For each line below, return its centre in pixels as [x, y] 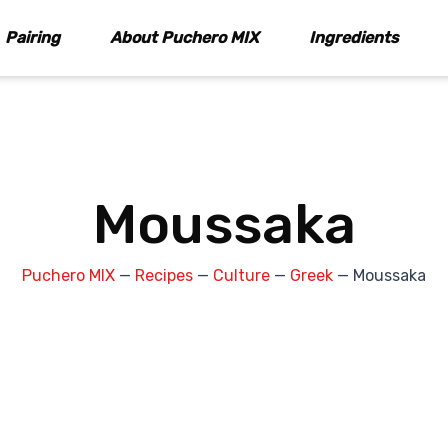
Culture [241, 275]
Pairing [33, 37]
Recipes [164, 275]
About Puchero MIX [185, 37]
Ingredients [354, 37]
